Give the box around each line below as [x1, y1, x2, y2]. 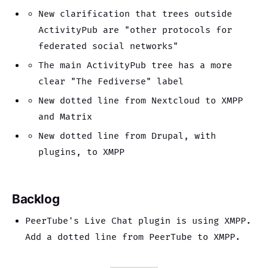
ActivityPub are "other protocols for [38, 24, 233, 36]
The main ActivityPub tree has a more [38, 59, 233, 71]
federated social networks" [38, 40, 179, 52]
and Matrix [38, 111, 93, 123]
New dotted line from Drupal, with [38, 130, 217, 142]
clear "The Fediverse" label [38, 75, 184, 87]
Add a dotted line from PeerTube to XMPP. [25, 231, 241, 243]
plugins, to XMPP [38, 147, 125, 159]
